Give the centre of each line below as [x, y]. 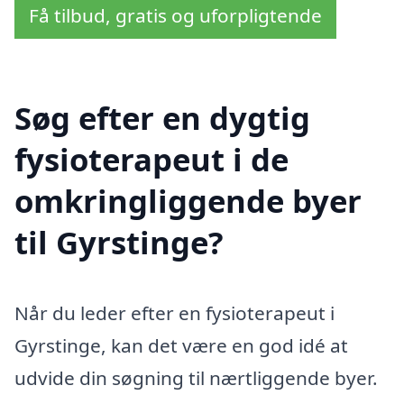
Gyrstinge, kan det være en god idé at [181, 345]
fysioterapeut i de [151, 160]
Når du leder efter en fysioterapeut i [174, 312]
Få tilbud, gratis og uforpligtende [175, 16]
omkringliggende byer [188, 201]
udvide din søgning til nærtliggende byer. [196, 377]
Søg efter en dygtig [162, 118]
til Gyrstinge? [119, 243]
